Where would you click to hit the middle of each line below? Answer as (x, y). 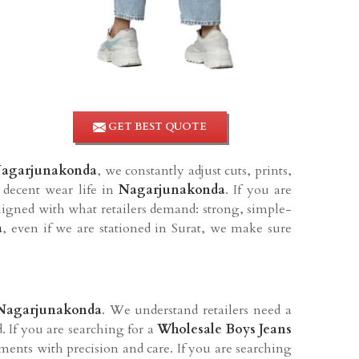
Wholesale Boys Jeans (225, 329)
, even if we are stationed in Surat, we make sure (147, 228)
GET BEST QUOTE (156, 126)
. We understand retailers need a (197, 310)
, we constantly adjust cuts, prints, (195, 170)
